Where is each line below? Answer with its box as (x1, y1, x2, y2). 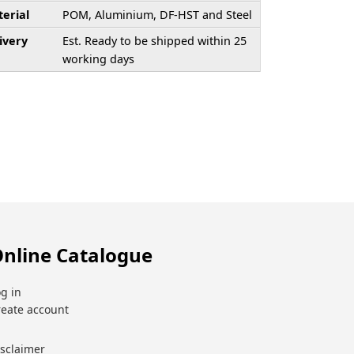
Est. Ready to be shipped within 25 (62, 33, 247, 49)
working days (62, 51, 134, 67)
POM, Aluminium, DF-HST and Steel (62, 7, 252, 23)
